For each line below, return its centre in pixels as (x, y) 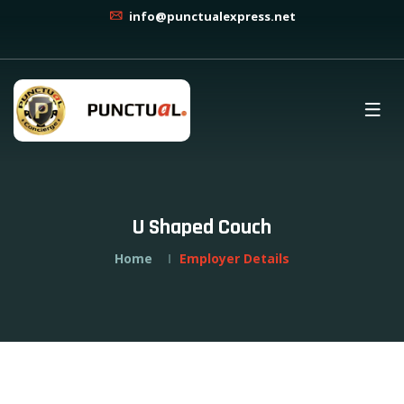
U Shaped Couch (202, 227)
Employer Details (234, 258)
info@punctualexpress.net (211, 16)
